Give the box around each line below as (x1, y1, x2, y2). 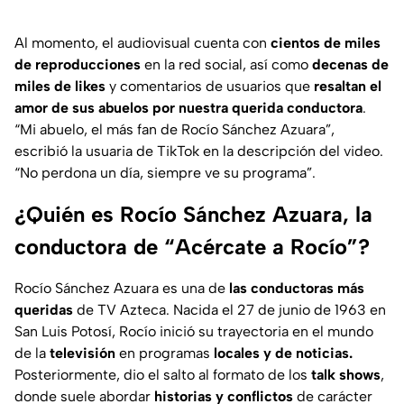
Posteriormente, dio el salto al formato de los (14, 365, 311, 383)
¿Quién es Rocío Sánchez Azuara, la (14, 200, 372, 227)
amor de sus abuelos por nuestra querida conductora (14, 98, 363, 116)
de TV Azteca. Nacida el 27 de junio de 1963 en (73, 300, 386, 318)
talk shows (311, 365, 381, 383)
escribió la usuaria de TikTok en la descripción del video (14, 142, 380, 160)
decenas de (312, 55, 389, 73)
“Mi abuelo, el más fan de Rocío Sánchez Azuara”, (14, 120, 335, 138)
